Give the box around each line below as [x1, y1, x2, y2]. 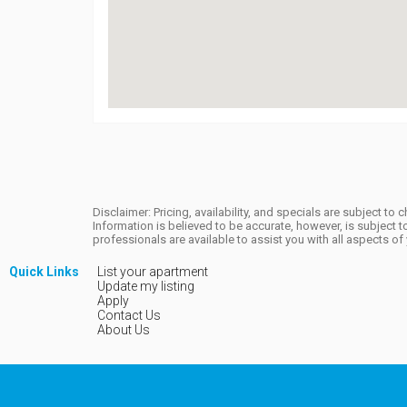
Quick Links [9, 264, 79, 279]
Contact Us [97, 308, 161, 323]
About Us [97, 323, 150, 337]
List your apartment [97, 264, 208, 279]
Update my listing [97, 279, 194, 293]
